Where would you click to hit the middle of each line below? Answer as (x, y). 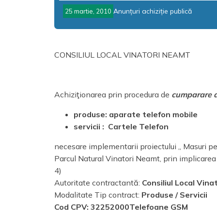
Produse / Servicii (174, 195)
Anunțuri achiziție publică (153, 11)
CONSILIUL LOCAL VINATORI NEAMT (122, 55)
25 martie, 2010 (88, 11)
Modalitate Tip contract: (98, 195)
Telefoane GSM (159, 207)
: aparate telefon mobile (151, 114)
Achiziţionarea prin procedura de (113, 94)
